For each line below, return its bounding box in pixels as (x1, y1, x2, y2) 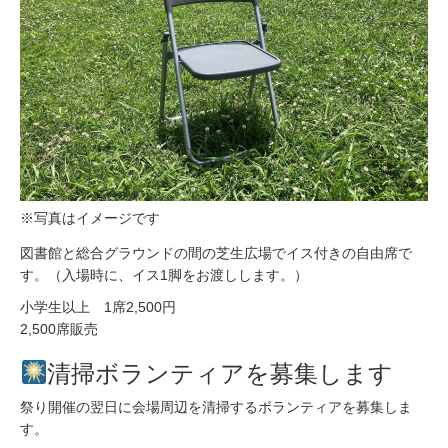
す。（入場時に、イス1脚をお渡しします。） (20, 266, 308, 283)
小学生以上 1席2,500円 (20, 298, 176, 315)
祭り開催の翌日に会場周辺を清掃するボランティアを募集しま (20, 399, 412, 416)
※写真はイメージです (20, 209, 160, 226)
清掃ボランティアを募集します (47, 359, 394, 387)
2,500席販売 (20, 320, 98, 337)
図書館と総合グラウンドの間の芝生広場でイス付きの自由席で (20, 244, 412, 261)
